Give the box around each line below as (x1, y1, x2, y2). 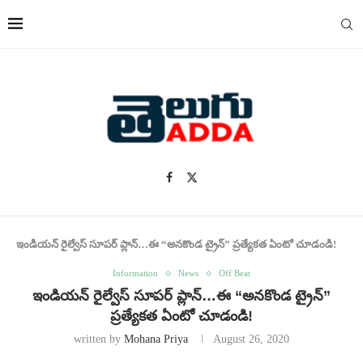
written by (74, 333, 124, 345)
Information (113, 268, 158, 278)
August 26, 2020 (213, 333, 289, 345)
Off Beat (219, 268, 250, 278)
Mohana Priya (124, 333, 188, 345)
